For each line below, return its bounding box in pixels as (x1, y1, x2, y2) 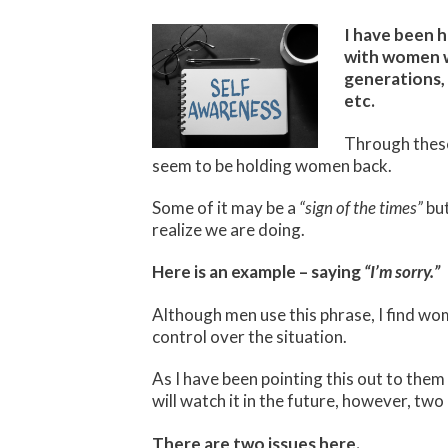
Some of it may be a (152, 197, 299, 218)
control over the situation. (152, 325, 347, 347)
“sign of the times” (299, 197, 423, 218)
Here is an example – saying (152, 261, 364, 283)
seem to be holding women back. (152, 154, 392, 176)
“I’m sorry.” (364, 261, 443, 283)
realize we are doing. (152, 219, 305, 240)
